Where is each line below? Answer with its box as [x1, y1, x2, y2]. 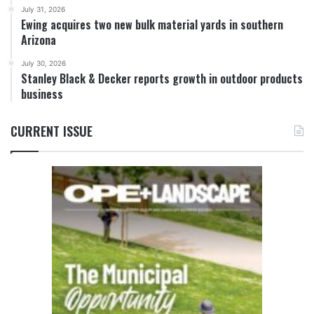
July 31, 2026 [21, 5, 65, 14]
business [21, 86, 63, 103]
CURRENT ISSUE [11, 122, 93, 141]
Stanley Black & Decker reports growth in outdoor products [21, 70, 303, 88]
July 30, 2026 [21, 59, 66, 68]
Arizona [21, 32, 56, 49]
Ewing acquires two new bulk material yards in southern [21, 16, 283, 34]
